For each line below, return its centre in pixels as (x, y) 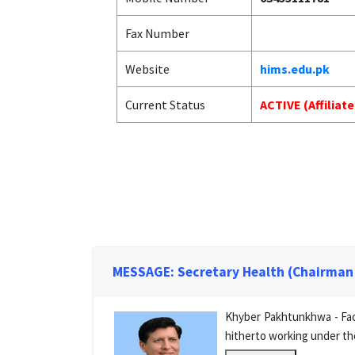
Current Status (165, 105)
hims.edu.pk (295, 69)
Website (147, 69)
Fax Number (157, 33)
